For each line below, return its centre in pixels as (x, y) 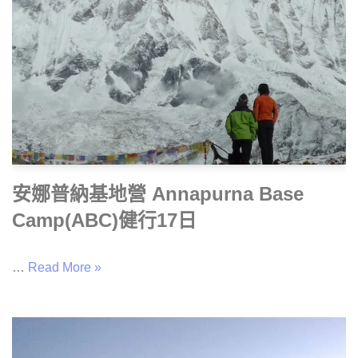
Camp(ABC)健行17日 (104, 221)
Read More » (65, 268)
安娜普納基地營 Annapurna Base (158, 194)
